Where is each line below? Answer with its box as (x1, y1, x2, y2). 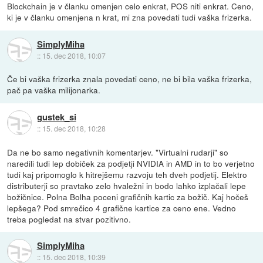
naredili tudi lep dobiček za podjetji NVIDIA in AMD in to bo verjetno (7, 157, 255, 169)
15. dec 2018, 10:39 (42, 251, 106, 262)
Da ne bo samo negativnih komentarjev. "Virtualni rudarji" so (7, 146, 229, 158)
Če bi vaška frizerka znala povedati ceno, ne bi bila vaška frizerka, (7, 73, 252, 85)
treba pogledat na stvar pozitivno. (7, 213, 131, 225)
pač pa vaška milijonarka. (7, 84, 101, 96)
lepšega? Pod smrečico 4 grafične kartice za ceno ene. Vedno (7, 201, 237, 214)
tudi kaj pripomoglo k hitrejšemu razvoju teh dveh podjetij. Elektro (7, 168, 248, 180)
